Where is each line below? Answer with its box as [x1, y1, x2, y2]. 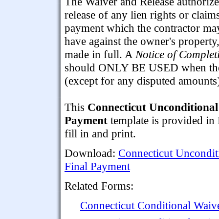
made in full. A [65, 47, 135, 61]
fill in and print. [65, 127, 136, 140]
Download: [65, 146, 118, 159]
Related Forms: [65, 179, 133, 192]
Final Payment [65, 159, 130, 173]
